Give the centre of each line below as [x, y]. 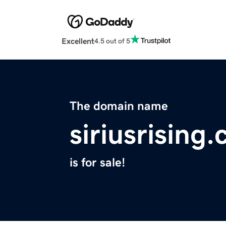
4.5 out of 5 [112, 41]
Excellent [78, 41]
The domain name [119, 106]
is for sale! [97, 163]
